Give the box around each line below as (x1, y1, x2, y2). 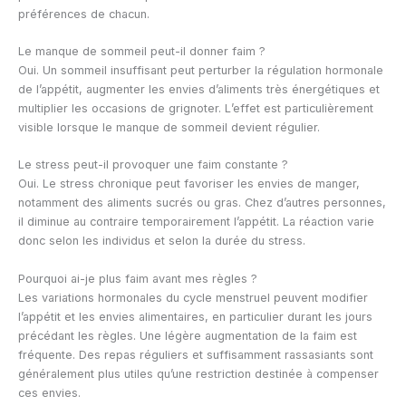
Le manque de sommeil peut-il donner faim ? (18, 43, 266, 58)
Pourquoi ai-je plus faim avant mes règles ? (18, 271, 257, 285)
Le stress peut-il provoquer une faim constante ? (18, 158, 288, 172)
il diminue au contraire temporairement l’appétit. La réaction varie (18, 215, 374, 229)
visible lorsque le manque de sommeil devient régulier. (18, 120, 320, 134)
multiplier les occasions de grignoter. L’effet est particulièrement (18, 101, 373, 115)
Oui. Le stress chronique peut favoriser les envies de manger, (18, 177, 360, 191)
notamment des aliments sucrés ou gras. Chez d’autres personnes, (18, 196, 386, 210)
